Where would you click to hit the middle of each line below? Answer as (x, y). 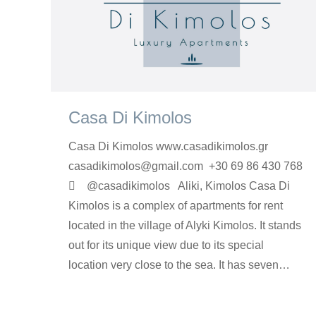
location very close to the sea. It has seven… (179, 265)
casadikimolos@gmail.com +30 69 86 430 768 (186, 166)
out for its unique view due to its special (166, 245)
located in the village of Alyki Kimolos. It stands (185, 226)
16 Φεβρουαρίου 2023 (236, 291)
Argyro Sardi (156, 291)
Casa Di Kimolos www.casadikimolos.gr (178, 147)
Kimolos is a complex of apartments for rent (176, 206)
